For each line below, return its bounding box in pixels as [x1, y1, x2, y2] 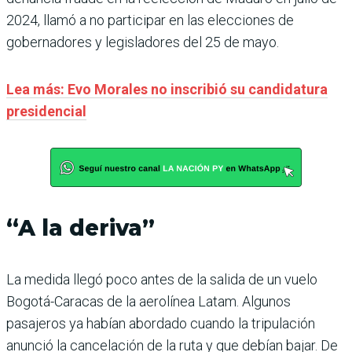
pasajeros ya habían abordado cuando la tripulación [6, 314, 315, 332]
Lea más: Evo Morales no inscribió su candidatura [6, 80, 328, 97]
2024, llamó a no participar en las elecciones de [6, 11, 294, 28]
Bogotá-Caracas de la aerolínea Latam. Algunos [6, 292, 291, 310]
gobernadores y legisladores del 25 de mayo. [6, 33, 279, 50]
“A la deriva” [6, 214, 155, 241]
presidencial [6, 102, 86, 119]
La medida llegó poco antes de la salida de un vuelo [6, 270, 317, 288]
